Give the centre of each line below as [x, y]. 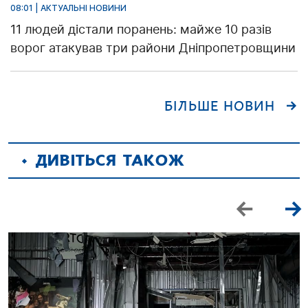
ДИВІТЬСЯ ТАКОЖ [110, 160]
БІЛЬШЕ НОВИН [220, 106]
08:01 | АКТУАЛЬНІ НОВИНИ [68, 8]
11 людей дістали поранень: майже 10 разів [141, 29]
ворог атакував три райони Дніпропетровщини [153, 47]
